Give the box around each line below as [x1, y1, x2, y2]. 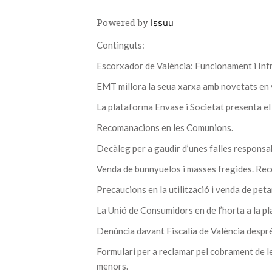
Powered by [97, 16, 151, 29]
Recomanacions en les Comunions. [97, 122, 233, 133]
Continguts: [97, 39, 144, 50]
